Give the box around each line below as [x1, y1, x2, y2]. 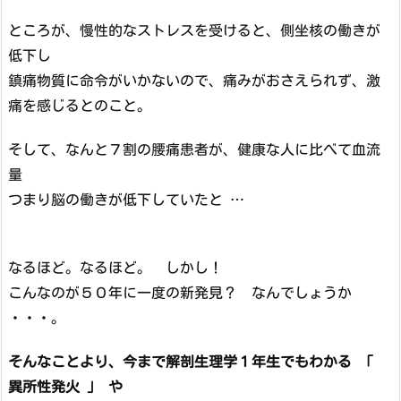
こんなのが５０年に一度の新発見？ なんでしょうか [8, 286, 352, 301]
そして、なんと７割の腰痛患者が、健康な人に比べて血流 [8, 141, 380, 157]
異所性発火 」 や [8, 380, 123, 395]
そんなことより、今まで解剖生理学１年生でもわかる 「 [8, 354, 373, 370]
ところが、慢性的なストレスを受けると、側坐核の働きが [8, 22, 380, 38]
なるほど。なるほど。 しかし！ [8, 260, 223, 276]
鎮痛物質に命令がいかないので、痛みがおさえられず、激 [8, 73, 380, 88]
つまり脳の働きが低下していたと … [8, 192, 244, 207]
